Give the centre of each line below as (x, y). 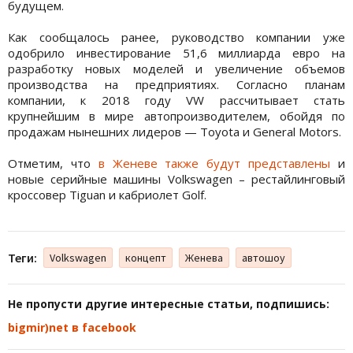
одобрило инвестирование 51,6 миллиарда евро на (176, 53)
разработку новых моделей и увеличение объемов (176, 69)
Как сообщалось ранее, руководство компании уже (176, 37)
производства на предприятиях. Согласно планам (176, 85)
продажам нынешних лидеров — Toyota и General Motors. (176, 132)
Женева (204, 258)
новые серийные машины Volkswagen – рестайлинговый (176, 179)
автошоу (264, 258)
